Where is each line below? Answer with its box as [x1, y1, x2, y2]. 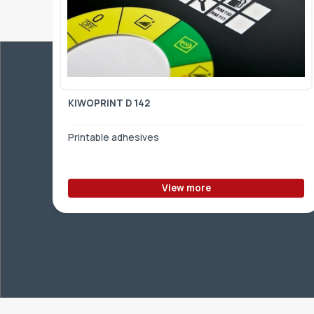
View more [161, 181, 211, 194]
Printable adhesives [68, 131, 159, 144]
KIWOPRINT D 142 [68, 97, 150, 110]
